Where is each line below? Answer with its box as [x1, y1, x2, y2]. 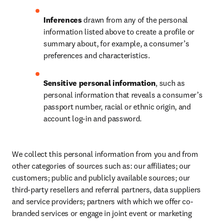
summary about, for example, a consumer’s [43, 38, 189, 48]
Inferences [43, 15, 82, 25]
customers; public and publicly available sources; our [12, 173, 190, 183]
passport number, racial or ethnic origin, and [43, 102, 191, 111]
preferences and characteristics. [43, 50, 150, 60]
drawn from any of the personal [81, 15, 188, 25]
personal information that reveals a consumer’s [43, 90, 203, 100]
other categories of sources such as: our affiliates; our [12, 161, 191, 171]
